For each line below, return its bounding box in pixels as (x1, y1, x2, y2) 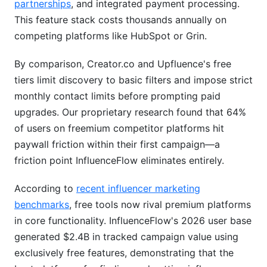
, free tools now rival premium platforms (69, 198, 251, 210)
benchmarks (14, 198, 69, 210)
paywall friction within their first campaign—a (14, 138, 220, 150)
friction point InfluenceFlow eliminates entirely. (14, 154, 224, 166)
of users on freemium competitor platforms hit (14, 122, 224, 134)
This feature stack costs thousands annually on (14, 14, 226, 26)
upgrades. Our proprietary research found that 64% (14, 106, 246, 118)
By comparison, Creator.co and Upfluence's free (14, 58, 231, 70)
